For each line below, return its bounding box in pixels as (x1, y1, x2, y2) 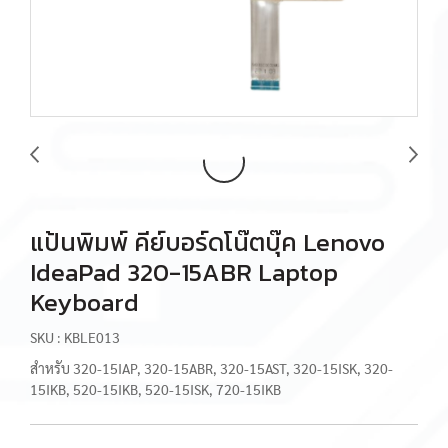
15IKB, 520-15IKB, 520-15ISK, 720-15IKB (30, 380, 281, 398)
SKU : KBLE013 (30, 328, 120, 346)
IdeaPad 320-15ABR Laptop (30, 253, 338, 291)
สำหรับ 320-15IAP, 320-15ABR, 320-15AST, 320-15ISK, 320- (30, 359, 393, 377)
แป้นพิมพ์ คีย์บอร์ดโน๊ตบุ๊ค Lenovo (30, 223, 385, 261)
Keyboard (30, 283, 139, 321)
